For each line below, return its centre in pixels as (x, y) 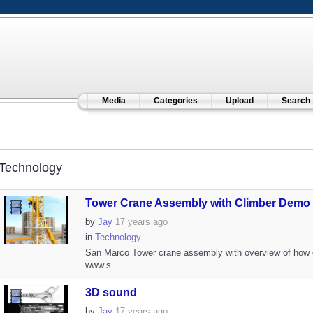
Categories (175, 101)
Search (296, 101)
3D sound (111, 292)
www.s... (102, 265)
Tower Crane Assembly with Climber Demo (197, 203)
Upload (239, 101)
